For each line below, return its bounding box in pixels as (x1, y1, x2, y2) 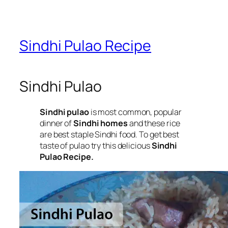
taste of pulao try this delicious (40, 140, 152, 152)
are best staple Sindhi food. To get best (40, 129, 179, 140)
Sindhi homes (73, 118, 128, 129)
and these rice (127, 118, 181, 129)
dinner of (40, 118, 74, 129)
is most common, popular (89, 106, 182, 118)
